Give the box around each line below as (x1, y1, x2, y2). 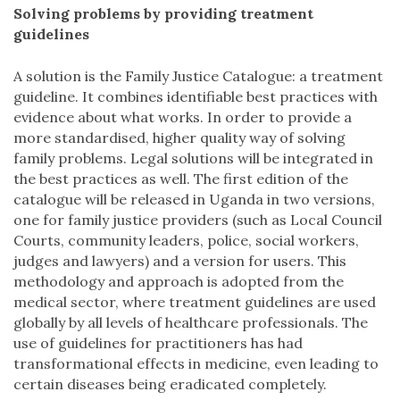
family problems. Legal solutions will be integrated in (13, 149, 373, 167)
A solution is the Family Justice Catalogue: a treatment (13, 67, 383, 85)
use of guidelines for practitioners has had (13, 334, 303, 352)
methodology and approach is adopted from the (13, 272, 344, 290)
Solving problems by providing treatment (13, 4, 313, 22)
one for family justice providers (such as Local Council (13, 211, 382, 229)
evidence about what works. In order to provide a (13, 108, 352, 126)
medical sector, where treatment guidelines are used (13, 293, 376, 311)
